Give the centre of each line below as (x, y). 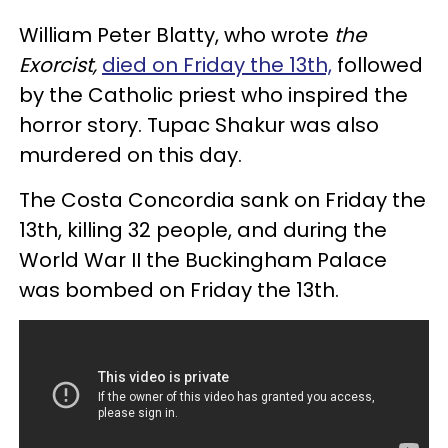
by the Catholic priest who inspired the (213, 94)
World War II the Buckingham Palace (203, 259)
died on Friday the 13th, (217, 64)
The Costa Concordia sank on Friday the (222, 199)
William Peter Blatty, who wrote (176, 34)
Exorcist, (60, 64)
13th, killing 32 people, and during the (203, 229)
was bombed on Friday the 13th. (181, 289)
